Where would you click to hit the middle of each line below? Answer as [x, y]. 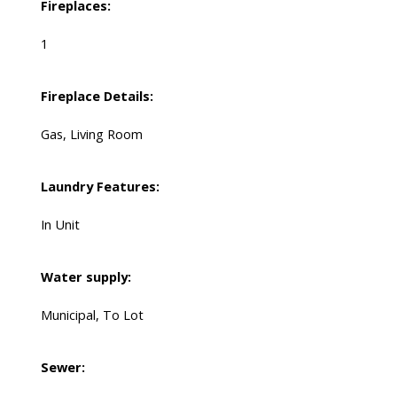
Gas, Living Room [91, 134]
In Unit [60, 225]
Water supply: [86, 277]
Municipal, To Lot [92, 315]
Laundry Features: [100, 187]
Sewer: [62, 367]
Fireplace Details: [97, 96]
